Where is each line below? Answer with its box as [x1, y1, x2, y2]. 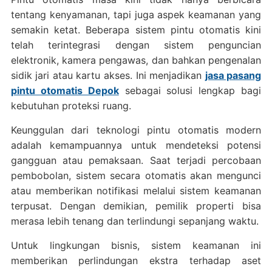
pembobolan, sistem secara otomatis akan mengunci [10, 169, 262, 182]
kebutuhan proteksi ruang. [10, 99, 131, 112]
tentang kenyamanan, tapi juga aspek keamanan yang [10, 8, 262, 21]
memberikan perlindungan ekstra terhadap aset [10, 254, 262, 267]
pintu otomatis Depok [10, 84, 119, 97]
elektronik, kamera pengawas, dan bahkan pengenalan [10, 53, 262, 66]
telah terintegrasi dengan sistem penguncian [10, 38, 262, 51]
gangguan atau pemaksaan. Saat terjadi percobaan [10, 154, 262, 166]
